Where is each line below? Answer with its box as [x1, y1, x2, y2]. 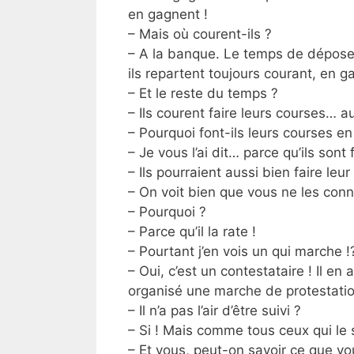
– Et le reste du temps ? [128, 85, 278, 101]
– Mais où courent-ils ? [128, 25, 272, 42]
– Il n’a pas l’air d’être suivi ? [128, 302, 301, 318]
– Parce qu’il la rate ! [128, 223, 256, 239]
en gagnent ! [128, 6, 208, 22]
